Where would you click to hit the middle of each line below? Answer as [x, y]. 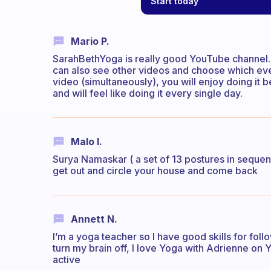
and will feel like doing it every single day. [148, 93]
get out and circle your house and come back [155, 171]
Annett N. [94, 219]
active [67, 260]
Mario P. [90, 41]
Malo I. [87, 141]
